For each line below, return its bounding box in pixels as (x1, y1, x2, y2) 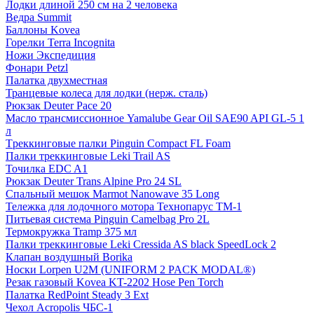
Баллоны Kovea (6, 23, 80, 36)
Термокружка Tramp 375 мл (6, 225, 137, 238)
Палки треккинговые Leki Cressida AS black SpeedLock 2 (6, 238, 276, 250)
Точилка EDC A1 (6, 162, 88, 175)
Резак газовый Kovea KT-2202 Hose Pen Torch (6, 275, 224, 288)
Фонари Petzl (6, 61, 68, 74)
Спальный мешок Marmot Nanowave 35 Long (6, 187, 219, 200)
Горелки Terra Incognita (6, 36, 115, 48)
